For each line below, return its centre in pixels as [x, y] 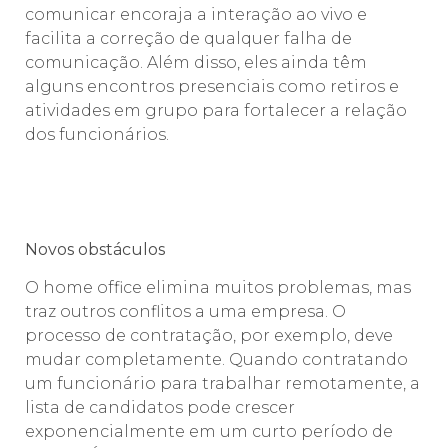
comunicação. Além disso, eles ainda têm [196, 62]
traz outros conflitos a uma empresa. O [185, 312]
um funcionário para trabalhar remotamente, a [222, 384]
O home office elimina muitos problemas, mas [218, 288]
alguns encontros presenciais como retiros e [212, 86]
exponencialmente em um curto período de [209, 432]
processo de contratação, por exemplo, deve [209, 336]
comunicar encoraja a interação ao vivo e [196, 14]
